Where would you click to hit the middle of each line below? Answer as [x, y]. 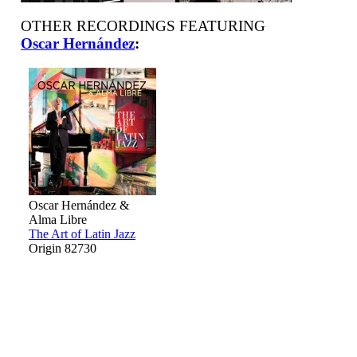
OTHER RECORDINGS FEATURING [143, 26]
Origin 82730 [63, 248]
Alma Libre [58, 219]
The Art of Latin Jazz [82, 233]
